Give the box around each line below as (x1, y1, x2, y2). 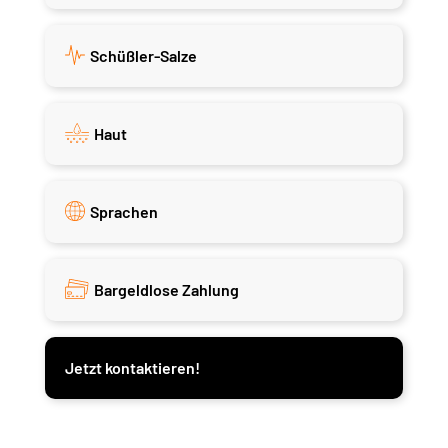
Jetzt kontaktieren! (64, 357, 200, 377)
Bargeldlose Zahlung (94, 279, 240, 299)
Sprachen (89, 201, 158, 221)
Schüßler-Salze (89, 45, 197, 65)
